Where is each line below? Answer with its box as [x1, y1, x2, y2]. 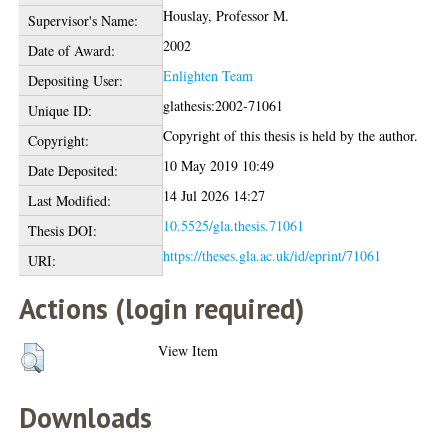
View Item [158, 340, 219, 360]
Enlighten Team [163, 65, 254, 85]
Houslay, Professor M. [163, 5, 290, 25]
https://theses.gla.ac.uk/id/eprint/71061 [163, 245, 382, 265]
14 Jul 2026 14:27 [163, 185, 266, 205]
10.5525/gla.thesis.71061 [163, 215, 305, 235]
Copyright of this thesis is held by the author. [163, 125, 419, 145]
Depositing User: [27, 70, 123, 90]
